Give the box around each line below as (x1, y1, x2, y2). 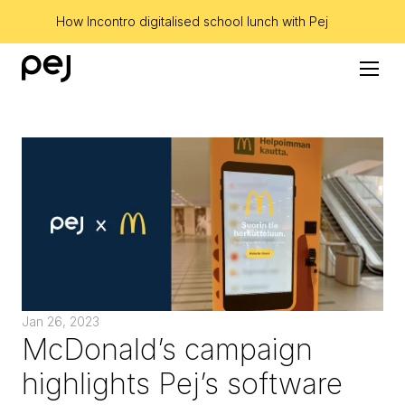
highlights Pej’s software (22, 366, 343, 401)
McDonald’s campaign (22, 332, 313, 367)
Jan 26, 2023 (22, 314, 99, 329)
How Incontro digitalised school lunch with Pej (55, 14, 328, 29)
